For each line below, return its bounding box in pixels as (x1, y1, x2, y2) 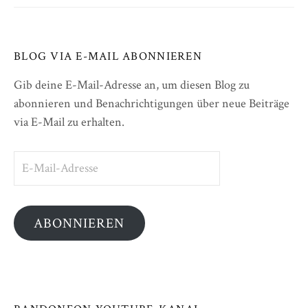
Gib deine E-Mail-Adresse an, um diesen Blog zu (14, 76, 250, 93)
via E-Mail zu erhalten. (14, 113, 124, 130)
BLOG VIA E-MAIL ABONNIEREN (14, 48, 202, 64)
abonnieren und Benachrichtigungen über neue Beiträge (14, 95, 289, 111)
